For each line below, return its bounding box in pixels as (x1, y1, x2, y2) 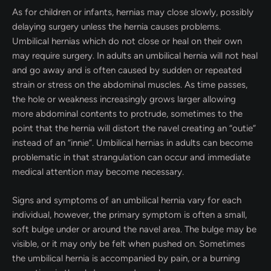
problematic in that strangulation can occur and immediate (12, 152, 250, 163)
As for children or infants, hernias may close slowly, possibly (12, 7, 253, 18)
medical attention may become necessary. (12, 166, 184, 177)
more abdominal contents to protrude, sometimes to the (12, 108, 243, 119)
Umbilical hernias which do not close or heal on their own (12, 36, 242, 47)
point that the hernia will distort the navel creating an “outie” (12, 123, 256, 134)
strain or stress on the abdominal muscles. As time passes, (12, 79, 247, 90)
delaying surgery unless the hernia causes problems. (12, 21, 221, 32)
